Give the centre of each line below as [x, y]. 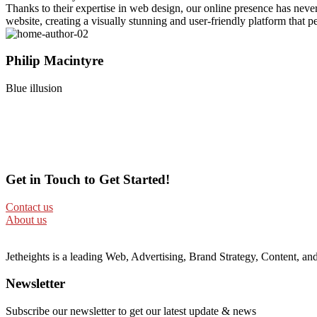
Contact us [29, 207]
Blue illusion [34, 88]
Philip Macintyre [54, 61]
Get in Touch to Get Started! [88, 179]
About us [26, 219]
